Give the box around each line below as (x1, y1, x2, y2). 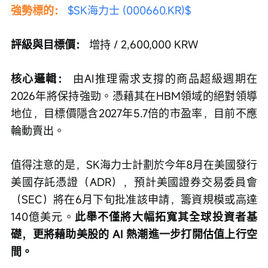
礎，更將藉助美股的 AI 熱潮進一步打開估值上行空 (11, 226, 257, 241)
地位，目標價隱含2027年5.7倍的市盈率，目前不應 (11, 105, 257, 120)
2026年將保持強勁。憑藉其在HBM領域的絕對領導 (11, 88, 257, 103)
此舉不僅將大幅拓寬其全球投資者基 (74, 209, 257, 224)
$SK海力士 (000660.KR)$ (68, 2, 191, 17)
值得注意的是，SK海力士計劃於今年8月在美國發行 (11, 157, 257, 172)
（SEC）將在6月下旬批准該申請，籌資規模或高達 (11, 191, 257, 206)
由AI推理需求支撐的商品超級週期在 (69, 71, 258, 86)
